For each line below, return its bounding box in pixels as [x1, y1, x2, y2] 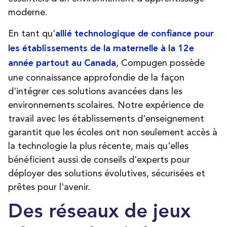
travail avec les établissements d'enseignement [8, 113, 204, 124]
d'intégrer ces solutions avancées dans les [8, 86, 182, 97]
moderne [8, 7, 45, 18]
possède [167, 57, 205, 68]
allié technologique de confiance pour [55, 29, 214, 39]
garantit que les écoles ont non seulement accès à [8, 127, 217, 138]
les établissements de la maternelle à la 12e [8, 44, 194, 54]
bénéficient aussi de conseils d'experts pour [8, 154, 190, 165]
